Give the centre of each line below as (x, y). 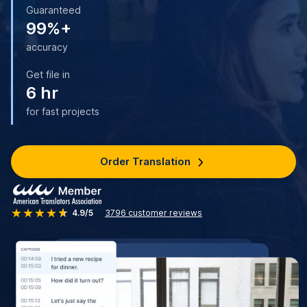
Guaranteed (53, 10)
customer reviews (164, 213)
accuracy (47, 47)
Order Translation (145, 161)
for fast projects (63, 111)
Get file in (48, 74)
